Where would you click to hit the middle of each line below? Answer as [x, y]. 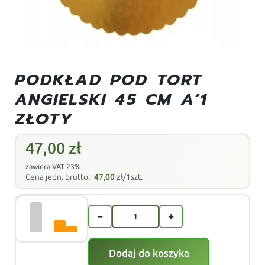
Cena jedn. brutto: [59, 177]
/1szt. [133, 177]
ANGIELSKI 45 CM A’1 [112, 100]
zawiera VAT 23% [54, 167]
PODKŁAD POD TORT [109, 80]
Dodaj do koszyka [149, 253]
